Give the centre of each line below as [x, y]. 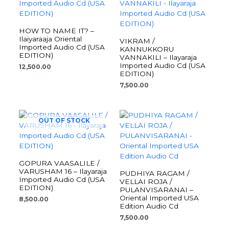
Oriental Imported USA [159, 198]
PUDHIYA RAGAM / [155, 174]
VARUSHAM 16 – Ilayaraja [63, 171]
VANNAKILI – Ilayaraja [158, 58]
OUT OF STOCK [64, 121]
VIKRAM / [137, 41]
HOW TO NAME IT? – [57, 31]
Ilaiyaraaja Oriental [51, 39]
